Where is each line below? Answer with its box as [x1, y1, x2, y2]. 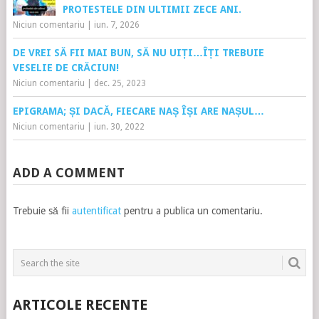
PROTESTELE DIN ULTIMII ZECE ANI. [62, 4, 241, 16]
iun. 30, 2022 [93, 122, 145, 132]
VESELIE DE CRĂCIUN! [12, 62, 119, 74]
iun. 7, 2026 [93, 20, 140, 31]
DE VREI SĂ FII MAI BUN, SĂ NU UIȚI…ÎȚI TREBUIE [12, 47, 264, 59]
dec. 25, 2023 [93, 78, 146, 89]
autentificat [71, 205, 121, 217]
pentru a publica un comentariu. [120, 205, 263, 217]
